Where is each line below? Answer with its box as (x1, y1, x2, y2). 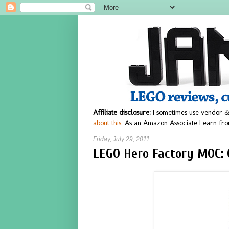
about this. (93, 118, 123, 127)
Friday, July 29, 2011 (93, 135, 150, 143)
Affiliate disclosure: (93, 108, 151, 117)
